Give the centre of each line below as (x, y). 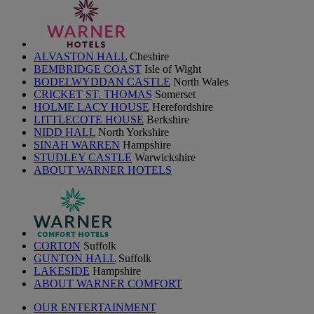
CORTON (57, 246)
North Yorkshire (134, 132)
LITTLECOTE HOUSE (89, 120)
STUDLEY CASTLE (83, 157)
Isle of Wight (173, 69)
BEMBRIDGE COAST (88, 69)
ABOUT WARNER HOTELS (103, 170)
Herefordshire (183, 107)
